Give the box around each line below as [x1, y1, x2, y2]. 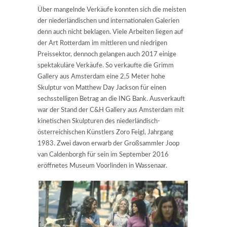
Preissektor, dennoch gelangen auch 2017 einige [37, 51, 176, 58]
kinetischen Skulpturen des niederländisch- [37, 118, 160, 125]
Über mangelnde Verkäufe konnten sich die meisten [37, 7, 186, 14]
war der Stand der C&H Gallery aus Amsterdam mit [37, 107, 184, 114]
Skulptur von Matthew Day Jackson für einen [37, 85, 166, 92]
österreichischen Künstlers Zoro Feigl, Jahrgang [37, 129, 173, 136]
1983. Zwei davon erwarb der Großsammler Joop [37, 140, 179, 147]
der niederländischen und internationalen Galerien [37, 18, 179, 25]
